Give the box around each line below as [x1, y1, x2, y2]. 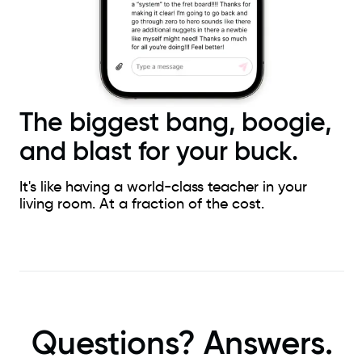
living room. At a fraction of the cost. [19, 194, 264, 213]
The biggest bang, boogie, [19, 105, 331, 138]
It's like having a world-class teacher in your [19, 177, 307, 196]
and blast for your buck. [19, 134, 298, 167]
